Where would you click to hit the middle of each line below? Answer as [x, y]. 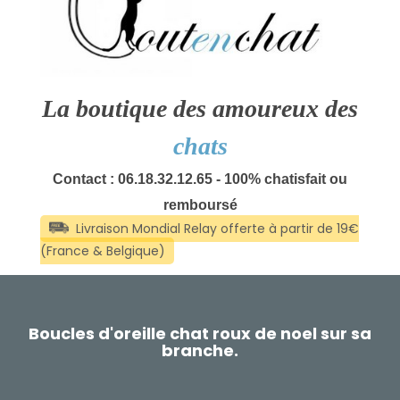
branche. [200, 351]
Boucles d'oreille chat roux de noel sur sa [200, 334]
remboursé [200, 205]
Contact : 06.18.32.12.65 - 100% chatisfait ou [200, 179]
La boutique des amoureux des [200, 109]
